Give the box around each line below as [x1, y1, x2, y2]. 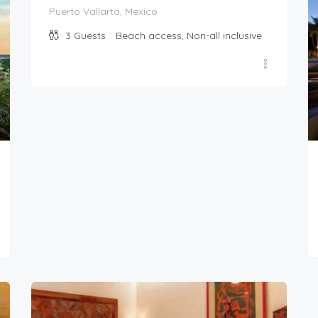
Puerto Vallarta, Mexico [49, 5, 158, 18]
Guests [74, 29, 106, 43]
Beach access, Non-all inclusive [116, 29, 262, 43]
